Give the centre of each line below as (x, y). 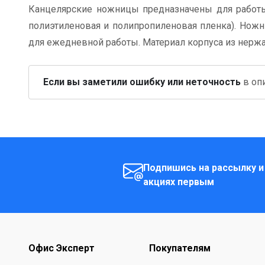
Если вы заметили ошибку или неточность (142, 82)
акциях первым (179, 182)
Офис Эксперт (62, 248)
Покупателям (180, 248)
